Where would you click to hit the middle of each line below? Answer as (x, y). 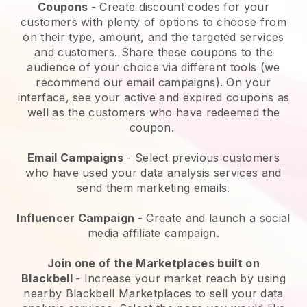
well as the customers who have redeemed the (153, 113)
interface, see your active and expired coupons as (153, 98)
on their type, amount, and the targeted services (153, 37)
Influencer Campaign (77, 218)
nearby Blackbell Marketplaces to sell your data (153, 294)
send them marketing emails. (153, 188)
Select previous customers (207, 158)
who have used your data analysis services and (153, 173)
